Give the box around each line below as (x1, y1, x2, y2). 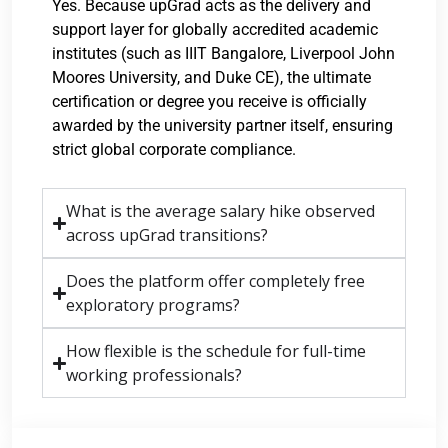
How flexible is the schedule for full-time (66, 340, 367, 362)
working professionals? (66, 364, 243, 386)
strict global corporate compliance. (52, 140, 296, 159)
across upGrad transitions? (66, 224, 269, 246)
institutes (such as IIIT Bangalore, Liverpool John (52, 44, 395, 63)
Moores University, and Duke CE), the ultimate (52, 68, 371, 87)
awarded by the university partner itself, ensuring (52, 116, 393, 135)
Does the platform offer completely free (66, 270, 366, 292)
